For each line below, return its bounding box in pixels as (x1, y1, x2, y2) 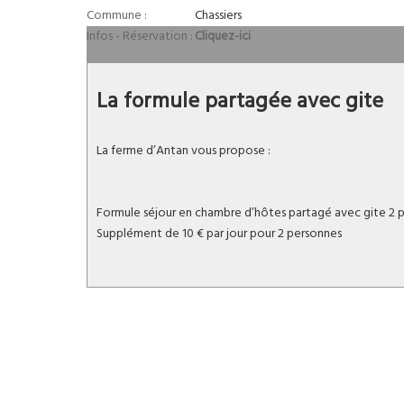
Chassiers (195, 5, 242, 26)
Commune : (87, 5, 147, 26)
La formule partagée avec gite (96, 84, 383, 119)
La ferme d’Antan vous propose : (96, 140, 271, 161)
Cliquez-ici (195, 25, 251, 47)
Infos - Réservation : (87, 25, 193, 47)
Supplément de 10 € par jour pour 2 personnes (96, 223, 342, 244)
